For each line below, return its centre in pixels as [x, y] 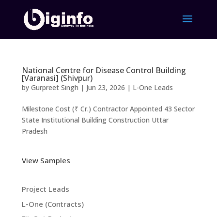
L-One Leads [153, 87]
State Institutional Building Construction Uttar [95, 120]
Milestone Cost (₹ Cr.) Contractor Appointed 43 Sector [108, 109]
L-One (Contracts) [53, 204]
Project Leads [45, 189]
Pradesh [34, 131]
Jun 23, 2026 [105, 87]
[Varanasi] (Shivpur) [57, 78]
